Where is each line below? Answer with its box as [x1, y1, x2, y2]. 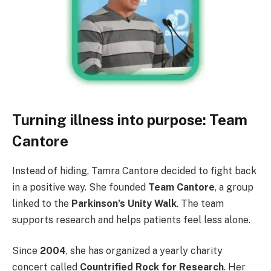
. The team [177, 197, 224, 209]
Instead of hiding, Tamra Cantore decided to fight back [12, 165, 256, 177]
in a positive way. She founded [12, 181, 148, 193]
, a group [215, 181, 253, 193]
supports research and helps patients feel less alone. [12, 214, 250, 226]
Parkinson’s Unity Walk [71, 197, 177, 209]
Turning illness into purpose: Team [12, 111, 247, 128]
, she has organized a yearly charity [66, 245, 223, 257]
